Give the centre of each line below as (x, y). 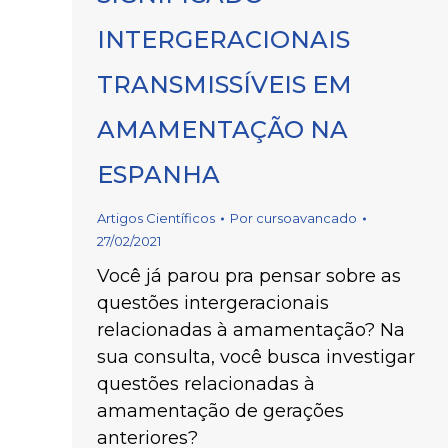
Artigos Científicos (156, 218)
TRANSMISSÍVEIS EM (224, 84)
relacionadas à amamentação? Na (251, 330)
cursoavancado (306, 218)
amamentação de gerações (220, 411)
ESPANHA (158, 174)
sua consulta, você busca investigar (256, 357)
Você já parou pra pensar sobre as (249, 276)
